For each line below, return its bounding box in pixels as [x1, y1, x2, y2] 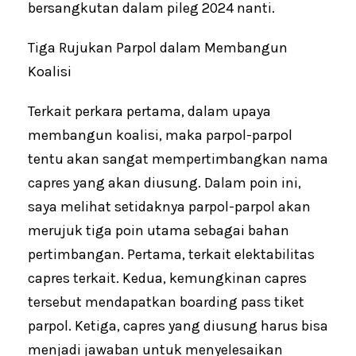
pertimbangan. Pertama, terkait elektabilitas [28, 246, 315, 264]
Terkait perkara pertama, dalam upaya [28, 103, 271, 121]
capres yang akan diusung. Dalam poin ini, [28, 174, 301, 192]
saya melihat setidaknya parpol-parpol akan [28, 198, 311, 216]
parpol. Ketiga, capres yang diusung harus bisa [28, 317, 328, 335]
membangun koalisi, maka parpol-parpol [28, 126, 292, 145]
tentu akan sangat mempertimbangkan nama [28, 150, 328, 168]
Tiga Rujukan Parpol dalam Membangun [28, 39, 288, 57]
